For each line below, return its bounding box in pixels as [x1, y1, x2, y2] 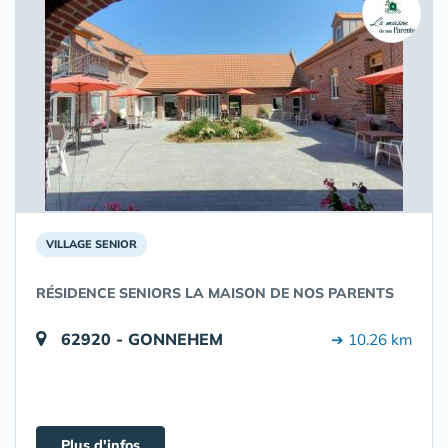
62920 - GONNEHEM [61, 329, 223, 350]
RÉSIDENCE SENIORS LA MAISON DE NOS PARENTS [36, 284, 394, 303]
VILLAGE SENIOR [46, 237, 137, 252]
